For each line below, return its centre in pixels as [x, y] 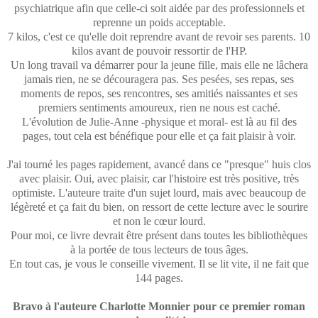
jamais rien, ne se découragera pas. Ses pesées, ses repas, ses [159, 79]
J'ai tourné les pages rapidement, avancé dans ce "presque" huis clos [159, 164]
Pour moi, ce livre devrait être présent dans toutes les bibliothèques [159, 235]
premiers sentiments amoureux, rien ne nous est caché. [159, 107]
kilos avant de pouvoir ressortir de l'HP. [159, 50]
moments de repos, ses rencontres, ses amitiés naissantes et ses [159, 93]
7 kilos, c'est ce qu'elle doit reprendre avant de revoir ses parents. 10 [159, 36]
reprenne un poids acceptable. [159, 22]
